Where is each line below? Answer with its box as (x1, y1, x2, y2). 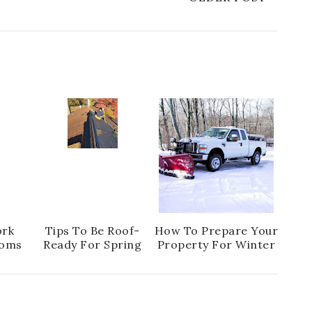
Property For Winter (157, 237, 275, 251)
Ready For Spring (43, 237, 142, 251)
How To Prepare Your (154, 224, 278, 237)
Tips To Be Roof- (45, 224, 140, 237)
